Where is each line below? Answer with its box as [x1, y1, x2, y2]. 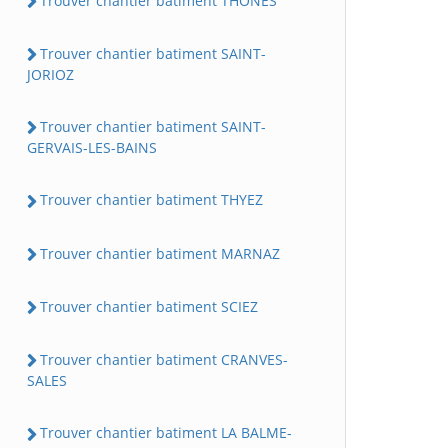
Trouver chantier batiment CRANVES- [40, 350, 288, 370]
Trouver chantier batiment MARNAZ [40, 243, 280, 263]
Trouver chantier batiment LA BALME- [40, 423, 292, 443]
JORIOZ [27, 65, 74, 85]
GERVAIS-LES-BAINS [27, 138, 157, 158]
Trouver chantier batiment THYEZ [40, 190, 263, 210]
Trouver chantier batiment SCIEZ [40, 296, 258, 316]
